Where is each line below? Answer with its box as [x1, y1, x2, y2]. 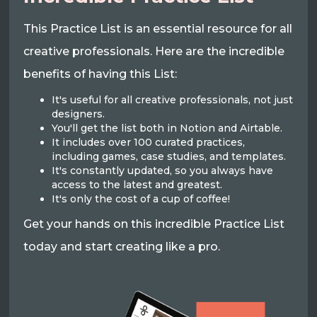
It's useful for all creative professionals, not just [52, 93, 294, 107]
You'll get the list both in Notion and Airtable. [52, 122, 283, 135]
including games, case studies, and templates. [52, 150, 287, 163]
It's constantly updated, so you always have [52, 164, 274, 178]
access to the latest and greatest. [52, 178, 223, 192]
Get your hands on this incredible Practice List [23, 217, 285, 231]
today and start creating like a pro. [23, 240, 221, 254]
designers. [52, 108, 105, 121]
